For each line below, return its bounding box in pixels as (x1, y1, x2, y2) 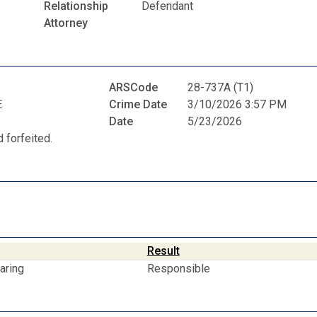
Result (146, 243, 180, 258)
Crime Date (109, 98, 168, 112)
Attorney (44, 16, 88, 30)
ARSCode (109, 81, 158, 95)
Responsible (146, 261, 213, 275)
